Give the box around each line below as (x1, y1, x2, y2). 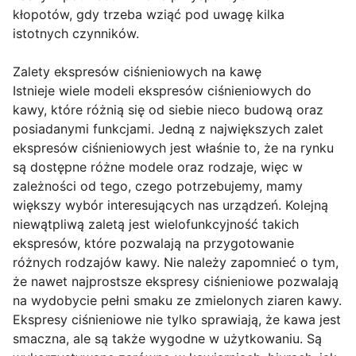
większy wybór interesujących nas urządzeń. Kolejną (13, 197, 328, 214)
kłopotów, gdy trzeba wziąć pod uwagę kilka (13, 6, 284, 23)
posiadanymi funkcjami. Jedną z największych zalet (13, 121, 323, 137)
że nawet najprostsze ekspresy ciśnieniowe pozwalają (13, 273, 339, 290)
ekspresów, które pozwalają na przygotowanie (13, 235, 294, 252)
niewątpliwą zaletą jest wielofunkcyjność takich (13, 216, 299, 233)
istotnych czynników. (13, 25, 139, 42)
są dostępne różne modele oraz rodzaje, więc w (13, 159, 303, 176)
